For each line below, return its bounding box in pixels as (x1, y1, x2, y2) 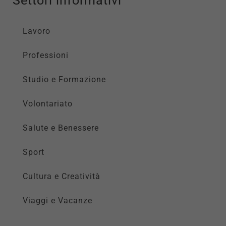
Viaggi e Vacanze (23, 195, 92, 205)
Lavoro (23, 26, 50, 36)
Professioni (23, 50, 69, 60)
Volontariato (23, 98, 73, 108)
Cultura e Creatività (23, 171, 100, 181)
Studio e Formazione (23, 74, 106, 84)
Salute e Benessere (23, 123, 99, 133)
